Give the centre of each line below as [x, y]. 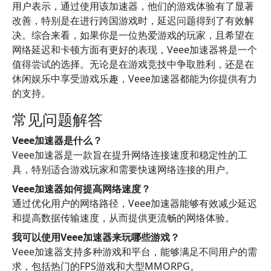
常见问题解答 [57, 119]
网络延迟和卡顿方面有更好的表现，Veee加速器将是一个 [135, 50]
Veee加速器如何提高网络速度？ [81, 189]
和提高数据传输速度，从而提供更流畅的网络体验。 [123, 218]
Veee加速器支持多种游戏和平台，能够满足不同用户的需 [135, 252]
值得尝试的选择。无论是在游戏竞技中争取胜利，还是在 [133, 64]
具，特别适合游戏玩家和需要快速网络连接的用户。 [123, 169]
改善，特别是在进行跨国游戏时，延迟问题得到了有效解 [133, 21]
